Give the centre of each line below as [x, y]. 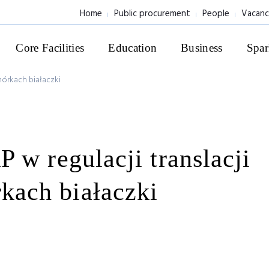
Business [202, 48]
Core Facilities [50, 48]
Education [133, 48]
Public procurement [152, 14]
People [216, 14]
